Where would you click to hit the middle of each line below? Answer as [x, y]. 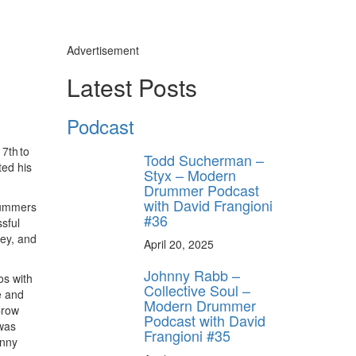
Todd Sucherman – [204, 159]
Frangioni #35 [187, 335]
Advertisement [103, 50]
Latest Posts [132, 87]
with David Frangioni [208, 205]
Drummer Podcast [201, 190]
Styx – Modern [190, 174]
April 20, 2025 [179, 244]
